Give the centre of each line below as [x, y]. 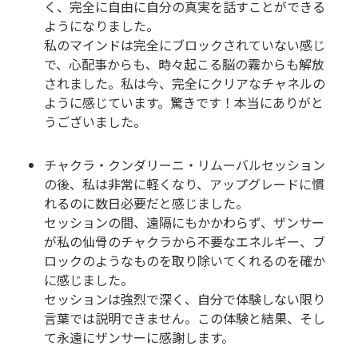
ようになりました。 [101, 26]
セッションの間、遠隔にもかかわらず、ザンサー [184, 223]
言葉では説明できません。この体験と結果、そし [185, 318]
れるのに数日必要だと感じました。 [146, 203]
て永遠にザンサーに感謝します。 [139, 338]
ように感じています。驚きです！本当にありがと [184, 103]
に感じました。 [89, 280]
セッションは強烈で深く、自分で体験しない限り [185, 299]
